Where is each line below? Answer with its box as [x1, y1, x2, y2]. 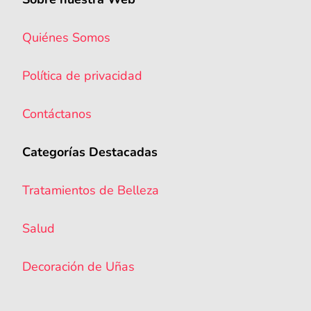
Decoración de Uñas [22, 258, 135, 276]
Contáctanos [22, 106, 92, 123]
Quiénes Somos [22, 29, 110, 47]
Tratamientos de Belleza [22, 182, 159, 199]
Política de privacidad [22, 67, 142, 85]
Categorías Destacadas [22, 144, 158, 161]
